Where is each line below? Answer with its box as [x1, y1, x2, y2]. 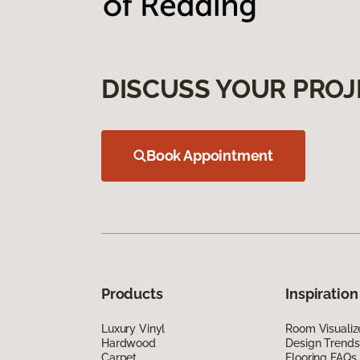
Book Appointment [146, 146, 274, 164]
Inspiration [285, 284, 358, 302]
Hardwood [101, 336, 156, 350]
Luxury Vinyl [101, 321, 166, 335]
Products [101, 284, 163, 302]
